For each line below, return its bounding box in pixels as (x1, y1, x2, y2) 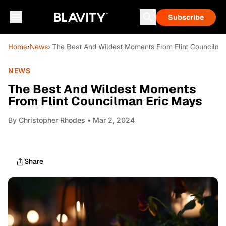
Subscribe (168, 13, 204, 22)
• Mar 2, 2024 (85, 116, 135, 124)
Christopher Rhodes (19, 116, 85, 124)
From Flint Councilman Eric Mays (8, 93, 202, 109)
